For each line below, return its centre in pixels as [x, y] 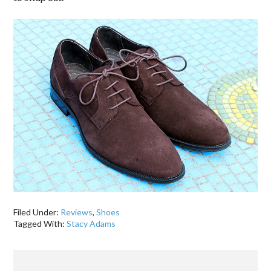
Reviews [77, 212]
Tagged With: [40, 224]
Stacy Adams [91, 224]
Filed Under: [37, 212]
